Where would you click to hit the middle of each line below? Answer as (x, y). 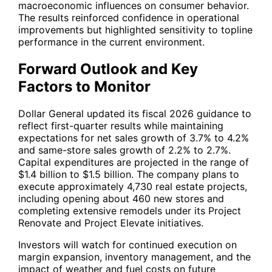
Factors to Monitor (84, 87)
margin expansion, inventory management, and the (134, 257)
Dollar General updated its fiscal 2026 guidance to (135, 114)
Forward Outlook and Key (108, 69)
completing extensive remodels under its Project (130, 211)
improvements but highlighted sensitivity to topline (135, 30)
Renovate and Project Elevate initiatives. (111, 223)
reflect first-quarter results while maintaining (121, 126)
